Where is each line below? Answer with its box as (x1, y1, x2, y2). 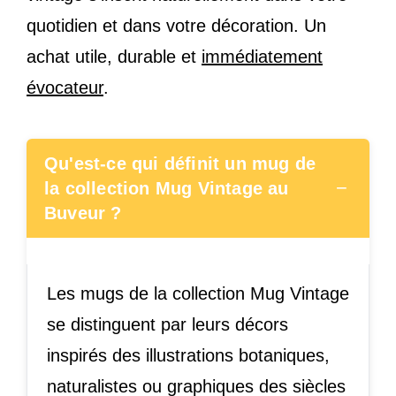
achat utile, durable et (27, 47, 202, 67)
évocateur (27, 78, 103, 98)
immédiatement (202, 47, 323, 67)
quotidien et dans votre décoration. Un (27, 16, 326, 36)
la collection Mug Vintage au (44, 179, 289, 199)
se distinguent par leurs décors (47, 315, 288, 335)
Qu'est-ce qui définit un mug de (44, 154, 316, 174)
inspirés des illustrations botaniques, (47, 346, 330, 366)
